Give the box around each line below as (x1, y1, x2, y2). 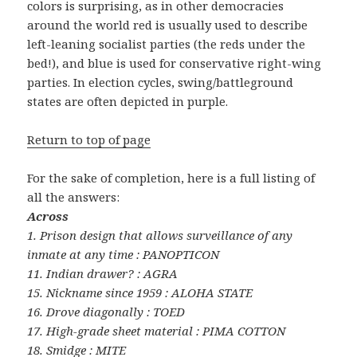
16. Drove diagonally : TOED (27, 303, 186, 320)
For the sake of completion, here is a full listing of (27, 169, 316, 186)
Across (27, 207, 69, 224)
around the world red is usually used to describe (27, 16, 308, 33)
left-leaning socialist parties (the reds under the (27, 35, 306, 52)
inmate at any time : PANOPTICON (27, 245, 220, 262)
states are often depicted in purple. (27, 92, 229, 109)
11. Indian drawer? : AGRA (27, 265, 178, 281)
